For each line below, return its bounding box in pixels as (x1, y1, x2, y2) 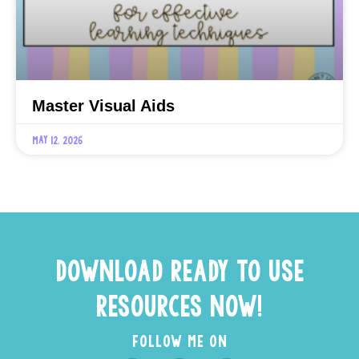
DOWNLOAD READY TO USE (54, 251, 305, 288)
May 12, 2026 (32, 131, 83, 147)
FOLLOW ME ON (131, 329, 228, 351)
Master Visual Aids (32, 96, 175, 115)
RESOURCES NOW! (96, 286, 263, 323)
